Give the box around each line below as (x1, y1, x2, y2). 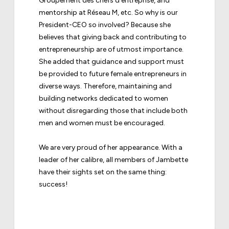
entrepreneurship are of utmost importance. (39, 44, 184, 54)
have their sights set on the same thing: (39, 167, 167, 176)
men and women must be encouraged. (39, 118, 165, 127)
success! (39, 179, 67, 189)
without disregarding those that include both (39, 106, 188, 115)
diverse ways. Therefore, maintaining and (39, 81, 172, 90)
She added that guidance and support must (39, 57, 184, 66)
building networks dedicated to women (39, 94, 168, 103)
